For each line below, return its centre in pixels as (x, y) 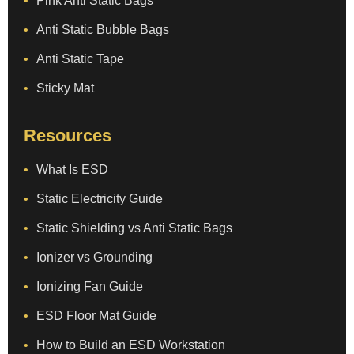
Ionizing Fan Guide (90, 286)
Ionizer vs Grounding (94, 257)
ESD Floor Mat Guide (96, 315)
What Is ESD (72, 169)
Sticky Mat (65, 88)
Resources (68, 135)
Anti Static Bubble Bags (103, 29)
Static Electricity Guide (100, 198)
